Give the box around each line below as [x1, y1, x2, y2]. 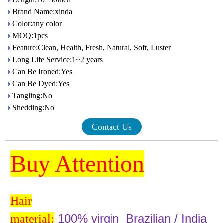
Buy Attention [10, 150, 144, 177]
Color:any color [12, 19, 62, 28]
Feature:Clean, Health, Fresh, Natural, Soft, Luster [12, 43, 171, 52]
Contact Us [91, 122, 132, 132]
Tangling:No [12, 91, 52, 100]
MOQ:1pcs [12, 31, 48, 40]
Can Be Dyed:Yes [12, 79, 69, 88]
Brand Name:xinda [12, 7, 72, 16]
